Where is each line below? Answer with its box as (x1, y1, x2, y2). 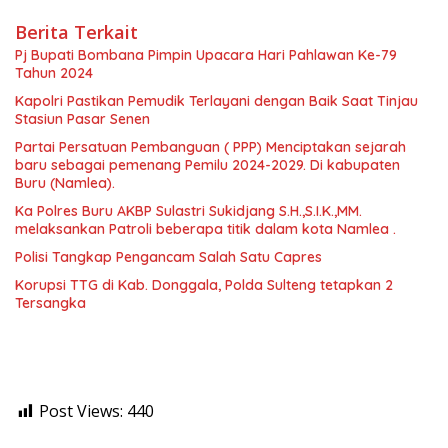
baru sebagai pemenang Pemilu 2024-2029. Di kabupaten (15, 156, 400, 175)
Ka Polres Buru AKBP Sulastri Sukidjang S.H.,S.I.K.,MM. (15, 202, 362, 221)
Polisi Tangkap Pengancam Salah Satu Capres (15, 248, 322, 267)
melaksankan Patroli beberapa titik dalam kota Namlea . (15, 220, 396, 239)
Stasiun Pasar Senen (15, 110, 150, 129)
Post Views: (39, 400, 123, 423)
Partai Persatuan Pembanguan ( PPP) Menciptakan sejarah (15, 138, 406, 157)
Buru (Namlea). (15, 174, 115, 193)
